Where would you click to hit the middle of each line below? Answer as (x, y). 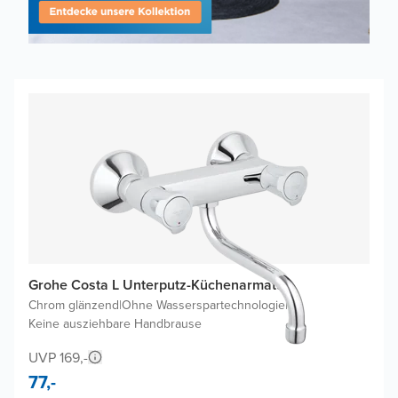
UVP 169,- (58, 358)
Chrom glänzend (74, 306)
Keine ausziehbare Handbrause (115, 324)
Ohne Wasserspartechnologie (203, 306)
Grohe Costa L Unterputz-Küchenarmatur (159, 285)
